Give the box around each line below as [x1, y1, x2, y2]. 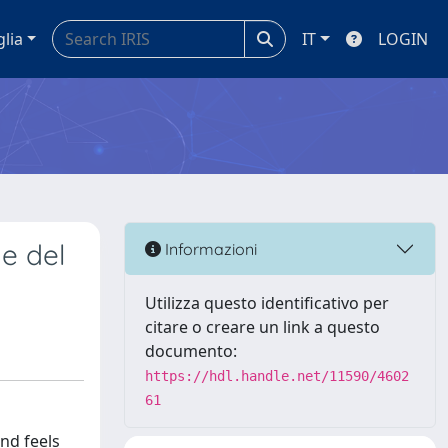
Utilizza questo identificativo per [145, 292, 389, 314]
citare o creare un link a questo [145, 316, 380, 338]
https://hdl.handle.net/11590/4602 [145, 368, 409, 384]
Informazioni [161, 238, 257, 259]
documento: [145, 340, 237, 362]
